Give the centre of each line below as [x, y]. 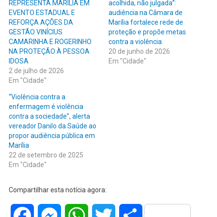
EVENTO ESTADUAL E [42, 12]
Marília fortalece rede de [146, 22]
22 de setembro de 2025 [46, 155]
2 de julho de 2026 [36, 70]
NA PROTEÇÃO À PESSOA [49, 51]
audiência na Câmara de [146, 12]
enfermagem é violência [46, 106]
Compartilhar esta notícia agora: [57, 190]
